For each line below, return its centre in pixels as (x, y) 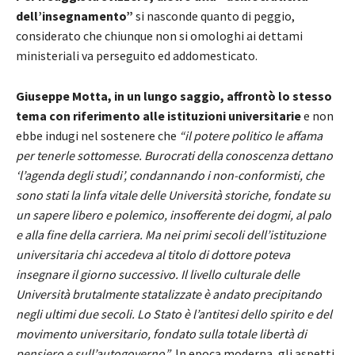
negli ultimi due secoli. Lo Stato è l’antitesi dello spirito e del (174, 314)
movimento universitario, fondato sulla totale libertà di (161, 334)
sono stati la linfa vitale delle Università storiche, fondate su (173, 195)
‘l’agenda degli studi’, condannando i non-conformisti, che (170, 176)
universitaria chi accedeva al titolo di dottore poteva (153, 255)
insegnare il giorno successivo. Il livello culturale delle (158, 275)
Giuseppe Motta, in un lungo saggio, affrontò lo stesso (174, 96)
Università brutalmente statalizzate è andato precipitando (169, 294)
